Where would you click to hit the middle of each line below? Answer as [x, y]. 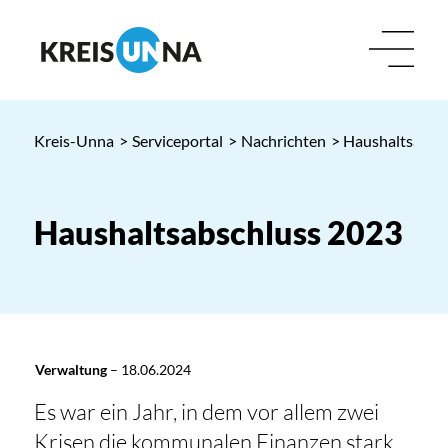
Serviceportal [177, 140]
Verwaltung [70, 369]
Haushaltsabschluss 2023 [218, 232]
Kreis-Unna [73, 140]
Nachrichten [283, 140]
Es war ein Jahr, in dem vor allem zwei [206, 412]
